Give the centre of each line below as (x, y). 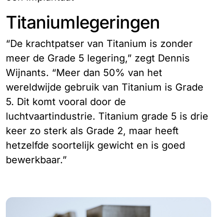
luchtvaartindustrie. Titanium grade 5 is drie (107, 116)
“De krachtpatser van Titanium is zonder (99, 44)
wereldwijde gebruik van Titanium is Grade (105, 87)
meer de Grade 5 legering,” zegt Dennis (98, 58)
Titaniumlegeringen (83, 23)
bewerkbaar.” (36, 160)
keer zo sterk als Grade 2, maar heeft (92, 131)
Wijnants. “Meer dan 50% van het (84, 73)
